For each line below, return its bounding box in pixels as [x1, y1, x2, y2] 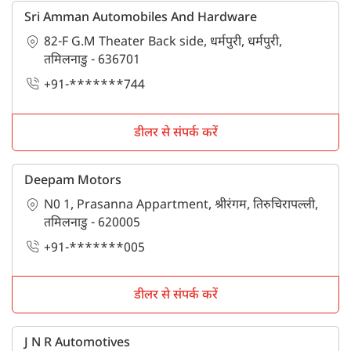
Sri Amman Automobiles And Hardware [24, 9, 257, 27]
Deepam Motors [24, 172, 121, 190]
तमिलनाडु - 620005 [44, 215, 140, 232]
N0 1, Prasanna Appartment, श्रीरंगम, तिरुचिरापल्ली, [44, 197, 318, 214]
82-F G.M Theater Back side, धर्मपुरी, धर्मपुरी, [44, 34, 282, 51]
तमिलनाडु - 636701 [44, 52, 140, 69]
